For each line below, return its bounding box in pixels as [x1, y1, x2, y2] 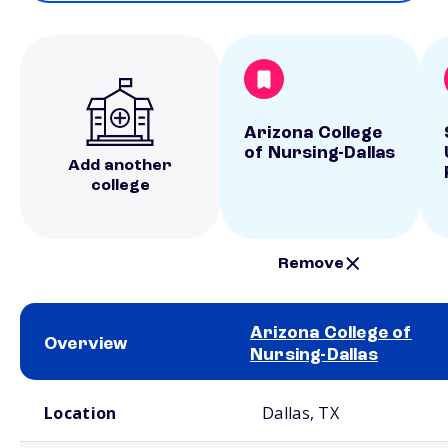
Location [44, 402, 117, 424]
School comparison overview [20, 383, 157, 393]
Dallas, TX [262, 402, 339, 424]
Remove [278, 255, 345, 272]
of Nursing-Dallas [244, 144, 396, 162]
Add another [68, 158, 172, 174]
